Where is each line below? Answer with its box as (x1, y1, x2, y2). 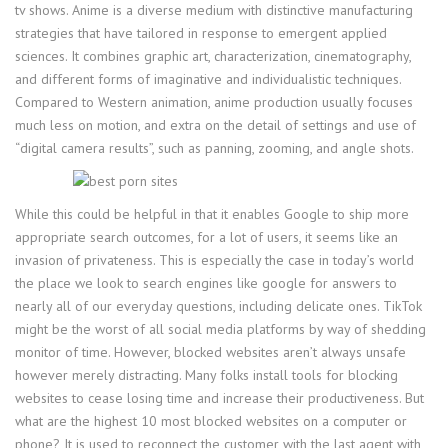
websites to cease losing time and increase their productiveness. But (15, 388, 424, 407)
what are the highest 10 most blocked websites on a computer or (15, 411, 407, 430)
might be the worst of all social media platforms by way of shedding (15, 319, 426, 338)
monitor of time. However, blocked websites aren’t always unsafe (15, 342, 406, 361)
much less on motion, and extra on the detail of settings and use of (15, 115, 416, 134)
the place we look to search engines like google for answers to (15, 273, 397, 292)
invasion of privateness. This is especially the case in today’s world (15, 250, 414, 269)
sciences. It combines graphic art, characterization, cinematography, (15, 46, 411, 65)
